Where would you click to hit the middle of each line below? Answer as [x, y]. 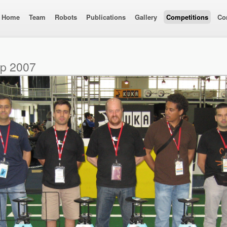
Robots [66, 17]
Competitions [187, 17]
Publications [106, 17]
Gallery [146, 17]
